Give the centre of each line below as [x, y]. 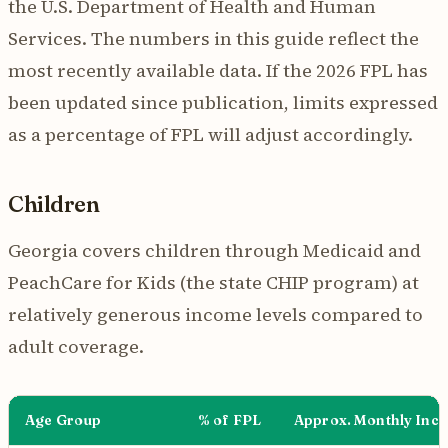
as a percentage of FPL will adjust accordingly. [210, 134]
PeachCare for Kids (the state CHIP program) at [213, 282]
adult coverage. [76, 346]
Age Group [63, 419]
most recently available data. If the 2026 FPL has [218, 70]
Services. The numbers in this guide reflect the [213, 38]
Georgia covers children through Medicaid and [214, 250]
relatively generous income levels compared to [215, 314]
